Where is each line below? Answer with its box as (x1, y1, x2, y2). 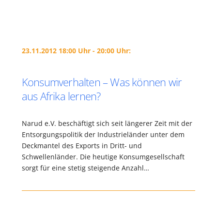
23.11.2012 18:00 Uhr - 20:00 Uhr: (21, 46, 131, 55)
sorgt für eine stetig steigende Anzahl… (21, 163, 149, 172)
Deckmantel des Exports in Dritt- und (21, 141, 142, 150)
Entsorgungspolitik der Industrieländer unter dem (21, 130, 185, 139)
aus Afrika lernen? (21, 89, 101, 103)
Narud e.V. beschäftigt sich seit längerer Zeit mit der (21, 119, 192, 128)
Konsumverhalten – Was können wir (21, 75, 182, 89)
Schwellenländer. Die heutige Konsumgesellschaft (21, 152, 185, 161)
